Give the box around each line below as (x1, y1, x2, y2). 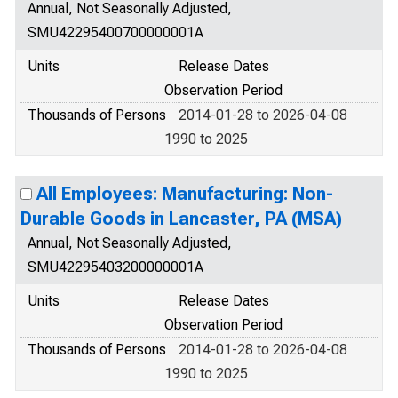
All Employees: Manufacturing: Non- (36, 183, 333, 204)
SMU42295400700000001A (28, 24, 203, 41)
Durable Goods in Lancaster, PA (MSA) (20, 208, 342, 229)
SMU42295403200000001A (28, 259, 203, 275)
